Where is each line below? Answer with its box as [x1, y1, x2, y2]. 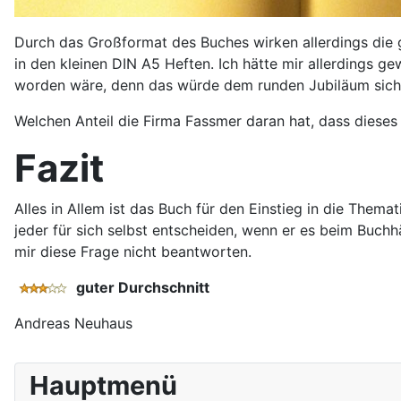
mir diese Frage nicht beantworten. [14, 242, 252, 260]
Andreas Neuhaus [14, 313, 132, 332]
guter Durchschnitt [76, 277, 209, 296]
